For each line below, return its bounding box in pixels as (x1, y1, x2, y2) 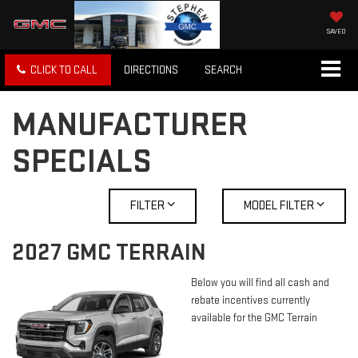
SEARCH (205, 62, 242, 77)
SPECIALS (12, 141, 152, 183)
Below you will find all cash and (191, 276, 329, 290)
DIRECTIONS (124, 62, 178, 77)
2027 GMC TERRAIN (12, 238, 206, 268)
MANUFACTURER (12, 105, 248, 146)
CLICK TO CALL (30, 62, 97, 77)
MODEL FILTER (243, 198, 316, 214)
